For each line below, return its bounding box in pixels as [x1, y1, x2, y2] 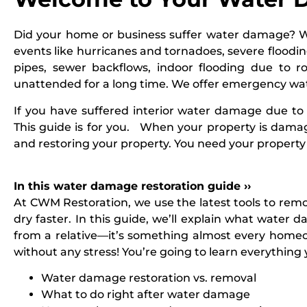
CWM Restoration [29, 195, 129, 209]
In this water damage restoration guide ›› [14, 179, 251, 193]
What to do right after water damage [41, 288, 250, 302]
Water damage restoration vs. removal [41, 271, 256, 285]
